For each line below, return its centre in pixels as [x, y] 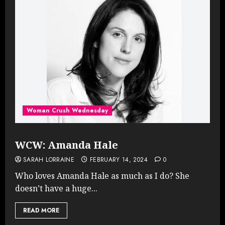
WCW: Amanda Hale [67, 145]
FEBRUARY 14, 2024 [119, 159]
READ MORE [41, 210]
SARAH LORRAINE [49, 159]
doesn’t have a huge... [56, 188]
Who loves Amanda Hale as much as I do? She [102, 176]
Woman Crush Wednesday [67, 110]
